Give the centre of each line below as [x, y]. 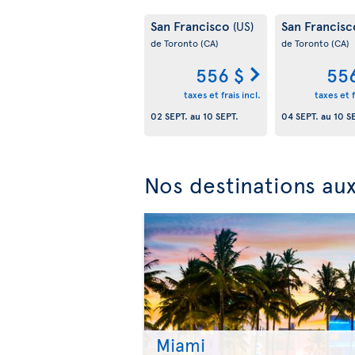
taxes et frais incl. [222, 95]
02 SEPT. [169, 116]
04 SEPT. [300, 116]
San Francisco [192, 25]
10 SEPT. [221, 116]
